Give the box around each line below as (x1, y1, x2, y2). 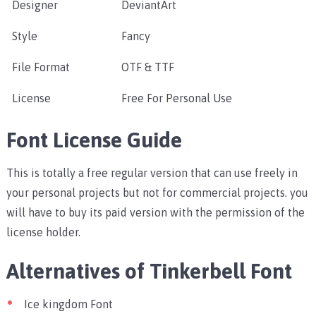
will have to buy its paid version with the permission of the (6, 206, 305, 219)
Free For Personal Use (121, 92, 232, 105)
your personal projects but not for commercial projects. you (6, 186, 308, 200)
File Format (11, 61, 70, 74)
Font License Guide (6, 128, 182, 152)
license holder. (6, 226, 80, 239)
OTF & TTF (121, 61, 174, 74)
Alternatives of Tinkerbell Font (6, 259, 292, 284)
